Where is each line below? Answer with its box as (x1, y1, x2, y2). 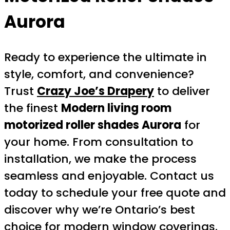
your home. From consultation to (4, 134, 193, 150)
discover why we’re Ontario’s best (4, 202, 195, 218)
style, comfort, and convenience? (4, 66, 194, 83)
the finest (4, 100, 61, 117)
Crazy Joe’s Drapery (37, 83, 154, 100)
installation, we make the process (4, 151, 197, 167)
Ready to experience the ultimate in (4, 49, 207, 66)
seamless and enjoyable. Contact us (4, 168, 214, 184)
